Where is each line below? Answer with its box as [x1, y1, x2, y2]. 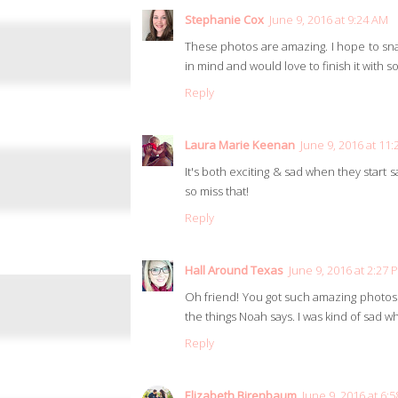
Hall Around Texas [185, 262, 283, 279]
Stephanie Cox [185, 12, 264, 28]
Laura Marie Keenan [185, 137, 295, 154]
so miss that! [185, 183, 249, 200]
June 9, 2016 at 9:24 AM [269, 12, 388, 28]
